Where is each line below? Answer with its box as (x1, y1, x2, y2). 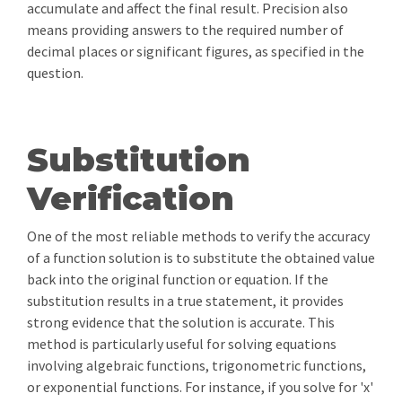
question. (27, 64, 83, 82)
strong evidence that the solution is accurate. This (27, 313, 335, 331)
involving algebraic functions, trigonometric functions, (27, 356, 366, 374)
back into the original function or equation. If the (27, 270, 328, 288)
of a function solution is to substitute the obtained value (27, 249, 375, 267)
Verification (27, 179, 234, 218)
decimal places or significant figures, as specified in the (27, 42, 364, 60)
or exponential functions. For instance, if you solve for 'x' (27, 378, 373, 396)
